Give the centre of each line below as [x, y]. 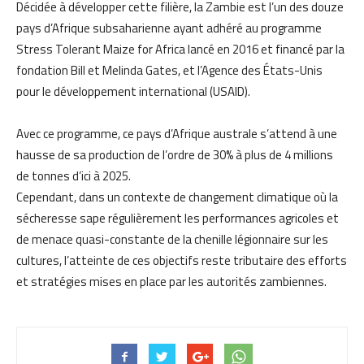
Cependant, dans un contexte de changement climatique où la [177, 197]
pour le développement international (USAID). [133, 91]
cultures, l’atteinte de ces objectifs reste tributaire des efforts [182, 260]
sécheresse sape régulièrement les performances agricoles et [178, 218]
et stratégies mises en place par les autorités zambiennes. [171, 281]
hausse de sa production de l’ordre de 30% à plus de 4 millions [175, 154]
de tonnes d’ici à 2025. [74, 175]
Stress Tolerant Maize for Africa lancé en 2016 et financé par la [180, 49]
